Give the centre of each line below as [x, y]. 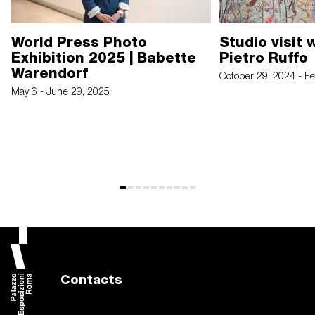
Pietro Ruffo [264, 58]
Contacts [91, 280]
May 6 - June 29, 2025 [60, 93]
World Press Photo [79, 43]
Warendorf [50, 73]
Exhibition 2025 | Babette [104, 58]
